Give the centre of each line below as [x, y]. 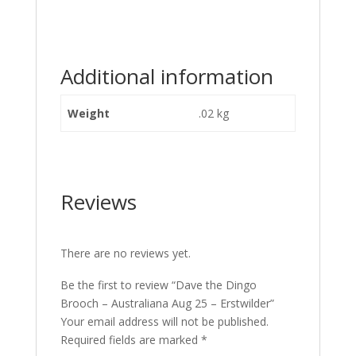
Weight [89, 113]
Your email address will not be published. [164, 321]
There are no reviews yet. [125, 253]
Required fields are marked [130, 340]
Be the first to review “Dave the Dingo [158, 285]
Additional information [166, 76]
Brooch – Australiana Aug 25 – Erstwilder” [167, 303]
